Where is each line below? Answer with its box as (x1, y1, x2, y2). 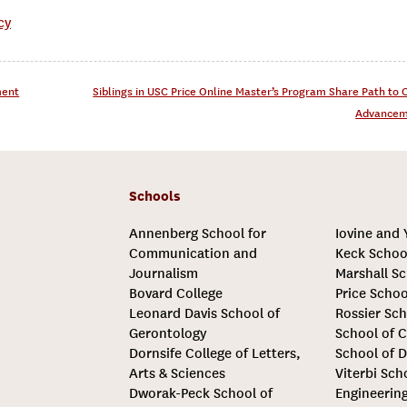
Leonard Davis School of (128, 304, 280, 322)
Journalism (128, 264, 198, 282)
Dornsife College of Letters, (128, 344, 301, 362)
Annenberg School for (128, 224, 266, 242)
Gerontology (128, 324, 206, 342)
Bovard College (128, 284, 223, 302)
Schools (128, 187, 181, 204)
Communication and (128, 244, 257, 262)
